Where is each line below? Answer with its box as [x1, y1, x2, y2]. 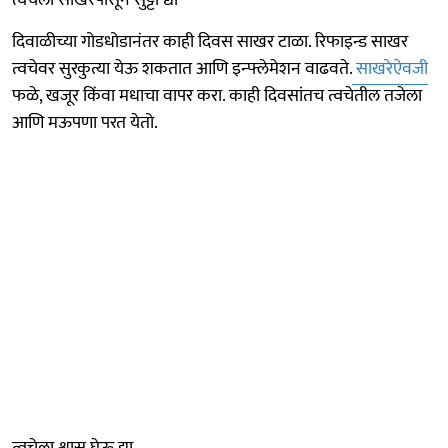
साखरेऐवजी [352, 53, 428, 84]
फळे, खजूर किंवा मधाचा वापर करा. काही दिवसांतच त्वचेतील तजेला [12, 80, 422, 111]
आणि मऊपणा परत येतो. [12, 107, 158, 138]
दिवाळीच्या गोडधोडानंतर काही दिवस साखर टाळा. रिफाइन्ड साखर [12, 26, 408, 57]
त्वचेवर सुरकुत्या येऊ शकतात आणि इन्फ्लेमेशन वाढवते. [12, 53, 352, 84]
